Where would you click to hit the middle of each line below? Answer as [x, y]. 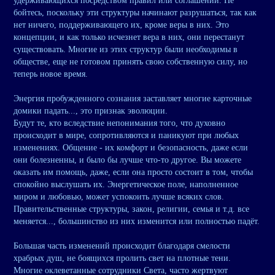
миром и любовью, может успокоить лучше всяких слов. [119, 197]
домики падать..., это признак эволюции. [91, 111]
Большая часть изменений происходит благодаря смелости [122, 246]
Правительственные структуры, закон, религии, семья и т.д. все [131, 209]
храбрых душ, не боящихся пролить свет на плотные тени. [122, 258]
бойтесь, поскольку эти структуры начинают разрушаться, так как [135, 13]
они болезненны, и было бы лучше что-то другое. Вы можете [127, 160]
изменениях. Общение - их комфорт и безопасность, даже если [131, 148]
